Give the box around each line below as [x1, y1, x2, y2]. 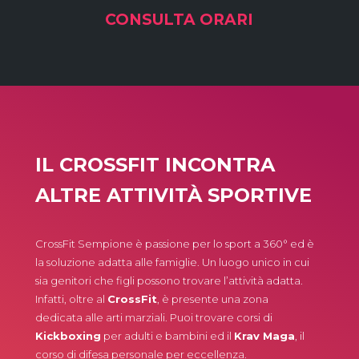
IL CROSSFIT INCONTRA [35, 153, 275, 177]
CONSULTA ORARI [105, 10, 254, 30]
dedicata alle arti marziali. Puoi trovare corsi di [35, 311, 272, 325]
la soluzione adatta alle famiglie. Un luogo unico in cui [35, 256, 309, 269]
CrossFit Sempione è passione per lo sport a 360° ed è [35, 237, 314, 251]
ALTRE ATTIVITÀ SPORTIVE [35, 184, 312, 208]
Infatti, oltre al [35, 292, 107, 306]
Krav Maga [234, 329, 295, 343]
